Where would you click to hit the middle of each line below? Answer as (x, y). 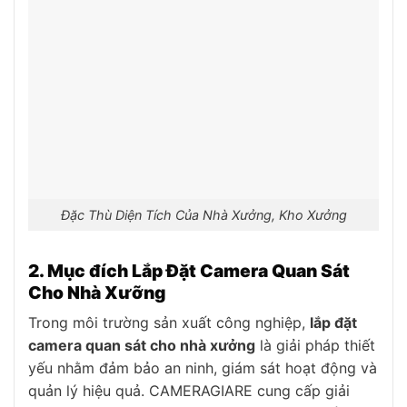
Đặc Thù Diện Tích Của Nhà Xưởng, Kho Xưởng (203, 214)
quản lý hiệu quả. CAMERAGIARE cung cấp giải (189, 391)
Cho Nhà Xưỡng (97, 292)
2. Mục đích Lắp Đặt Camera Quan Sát (189, 270)
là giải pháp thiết (315, 346)
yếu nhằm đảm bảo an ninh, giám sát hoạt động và (203, 368)
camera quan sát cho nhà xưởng (142, 346)
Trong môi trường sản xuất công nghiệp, (169, 323)
